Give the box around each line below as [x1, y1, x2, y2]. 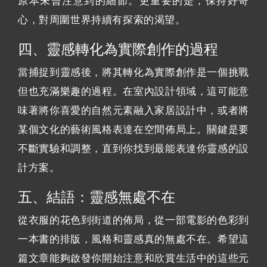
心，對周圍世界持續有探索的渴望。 [18, 14, 186, 26]
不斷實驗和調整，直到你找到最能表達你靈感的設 [18, 142, 249, 154]
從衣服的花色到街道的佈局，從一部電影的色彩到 [18, 214, 249, 226]
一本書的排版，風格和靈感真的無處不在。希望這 [18, 233, 249, 245]
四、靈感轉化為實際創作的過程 [18, 41, 218, 57]
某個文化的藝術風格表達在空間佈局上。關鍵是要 [18, 123, 249, 135]
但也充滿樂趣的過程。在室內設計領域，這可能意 [18, 85, 249, 97]
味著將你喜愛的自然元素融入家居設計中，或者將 [18, 104, 249, 116]
